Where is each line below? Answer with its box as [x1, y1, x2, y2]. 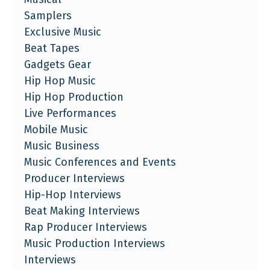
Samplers [24, 8, 72, 22]
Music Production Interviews [24, 236, 165, 250]
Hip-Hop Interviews [24, 187, 121, 201]
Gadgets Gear [24, 57, 91, 71]
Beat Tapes [24, 41, 80, 55]
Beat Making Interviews [24, 204, 140, 218]
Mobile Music [24, 122, 88, 136]
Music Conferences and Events [24, 155, 176, 169]
